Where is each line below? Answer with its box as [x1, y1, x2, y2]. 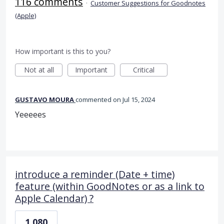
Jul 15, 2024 [122, 94, 155, 104]
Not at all [23, 64, 54, 74]
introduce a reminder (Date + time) [15, 167, 174, 181]
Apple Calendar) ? [15, 191, 93, 205]
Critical [133, 64, 154, 74]
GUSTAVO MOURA [15, 94, 74, 104]
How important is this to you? [15, 46, 110, 56]
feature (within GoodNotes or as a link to [15, 179, 204, 193]
